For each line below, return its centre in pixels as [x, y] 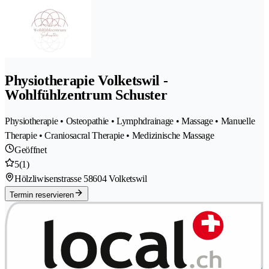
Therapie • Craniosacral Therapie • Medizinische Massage [110, 136]
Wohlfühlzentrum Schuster [86, 95]
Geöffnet [31, 150]
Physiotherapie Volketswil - [86, 81]
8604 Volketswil [117, 179]
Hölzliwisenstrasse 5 [51, 179]
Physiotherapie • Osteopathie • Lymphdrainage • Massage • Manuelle [130, 121]
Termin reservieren [42, 195]
